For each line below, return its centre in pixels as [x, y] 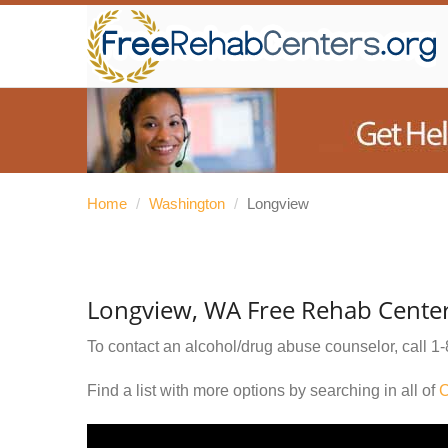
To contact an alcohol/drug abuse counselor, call [259, 346]
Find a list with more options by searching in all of [263, 390]
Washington [187, 203]
